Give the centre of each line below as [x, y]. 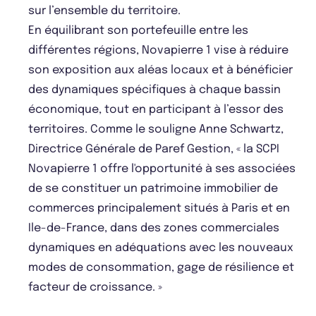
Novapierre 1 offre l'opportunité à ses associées [162, 169]
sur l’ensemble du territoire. [104, 11]
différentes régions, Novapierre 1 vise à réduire [158, 51]
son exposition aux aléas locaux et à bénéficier [160, 71]
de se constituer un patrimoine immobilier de [153, 189]
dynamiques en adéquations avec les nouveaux [161, 248]
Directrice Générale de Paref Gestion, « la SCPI [154, 150]
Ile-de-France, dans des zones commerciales [154, 229]
